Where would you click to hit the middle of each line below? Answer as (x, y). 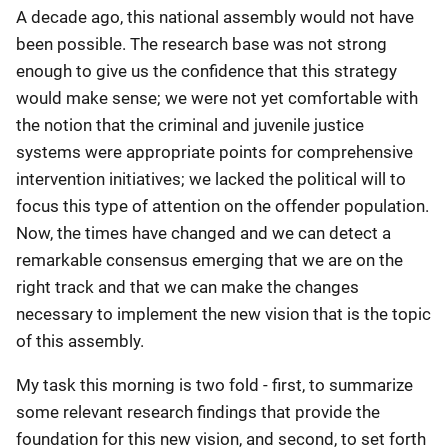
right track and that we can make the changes (187, 287)
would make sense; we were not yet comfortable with (217, 98)
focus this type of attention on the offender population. (222, 206)
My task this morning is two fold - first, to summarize (214, 385)
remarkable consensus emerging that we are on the (209, 260)
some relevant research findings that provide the (198, 412)
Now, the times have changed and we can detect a (203, 233)
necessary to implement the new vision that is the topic (223, 314)
